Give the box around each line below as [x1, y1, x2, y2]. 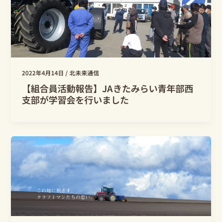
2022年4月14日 [22, 68, 66, 77]
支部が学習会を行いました [22, 93, 129, 106]
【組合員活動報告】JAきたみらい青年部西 [22, 81, 194, 95]
